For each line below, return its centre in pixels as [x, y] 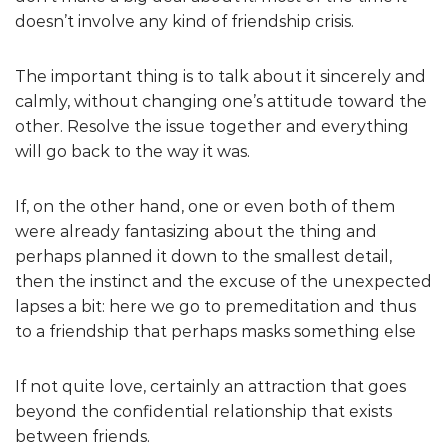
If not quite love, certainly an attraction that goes [210, 386]
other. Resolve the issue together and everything [212, 126]
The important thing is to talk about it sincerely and [220, 76]
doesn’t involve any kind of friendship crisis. [184, 21]
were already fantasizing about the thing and [196, 231]
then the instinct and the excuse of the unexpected [223, 281]
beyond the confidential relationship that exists [203, 411]
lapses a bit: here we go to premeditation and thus [215, 306]
